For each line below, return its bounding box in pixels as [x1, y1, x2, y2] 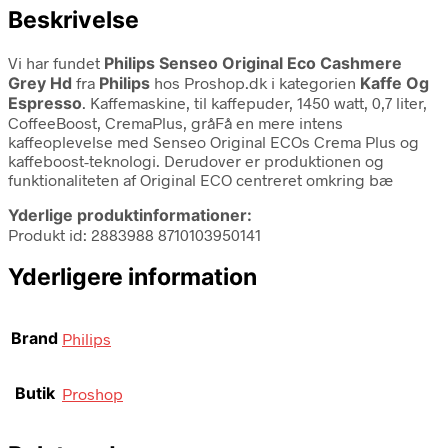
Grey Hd [8, 72, 76, 93]
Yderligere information [8, 262, 257, 291]
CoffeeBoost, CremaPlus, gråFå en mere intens [8, 112, 343, 132]
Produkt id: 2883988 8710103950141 [8, 224, 261, 244]
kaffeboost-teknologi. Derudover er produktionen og [8, 150, 384, 170]
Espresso [8, 92, 82, 113]
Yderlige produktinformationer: [8, 204, 252, 225]
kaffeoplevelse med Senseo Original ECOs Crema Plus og [8, 131, 419, 151]
